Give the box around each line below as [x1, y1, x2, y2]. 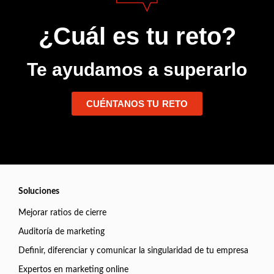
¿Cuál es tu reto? [38, 23, 236, 50]
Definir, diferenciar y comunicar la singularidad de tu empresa [18, 246, 248, 256]
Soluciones [18, 187, 59, 196]
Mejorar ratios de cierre [18, 209, 106, 218]
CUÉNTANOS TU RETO [86, 98, 188, 109]
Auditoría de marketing [18, 228, 105, 237]
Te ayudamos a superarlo [27, 59, 247, 80]
